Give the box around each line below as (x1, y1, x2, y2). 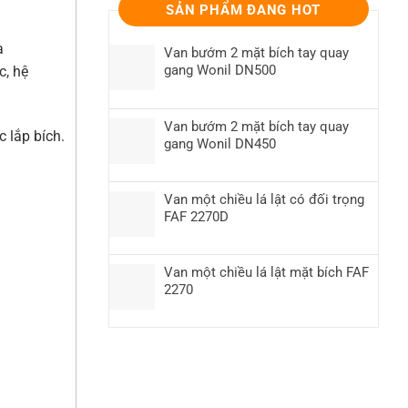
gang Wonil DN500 (163, 62, 276, 79)
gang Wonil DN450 (163, 136, 276, 153)
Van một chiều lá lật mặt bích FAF (163, 264, 369, 281)
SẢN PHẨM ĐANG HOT (166, 2, 321, 19)
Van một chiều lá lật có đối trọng (163, 191, 364, 209)
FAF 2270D (163, 209, 229, 226)
